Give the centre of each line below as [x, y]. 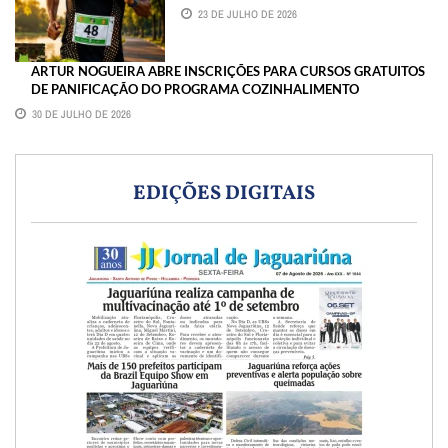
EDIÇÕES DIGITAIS [224, 194]
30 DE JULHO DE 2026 [81, 114]
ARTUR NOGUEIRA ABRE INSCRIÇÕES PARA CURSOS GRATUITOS [228, 71]
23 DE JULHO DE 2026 [247, 14]
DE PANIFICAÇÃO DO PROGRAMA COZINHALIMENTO [195, 89]
